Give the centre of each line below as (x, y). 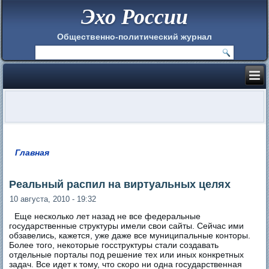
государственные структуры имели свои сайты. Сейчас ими (127, 225)
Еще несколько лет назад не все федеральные (107, 216)
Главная (32, 152)
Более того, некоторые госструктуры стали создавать (114, 245)
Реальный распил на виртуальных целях (120, 184)
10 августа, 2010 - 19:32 (53, 199)
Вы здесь (41, 161)
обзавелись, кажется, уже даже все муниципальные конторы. (130, 235)
